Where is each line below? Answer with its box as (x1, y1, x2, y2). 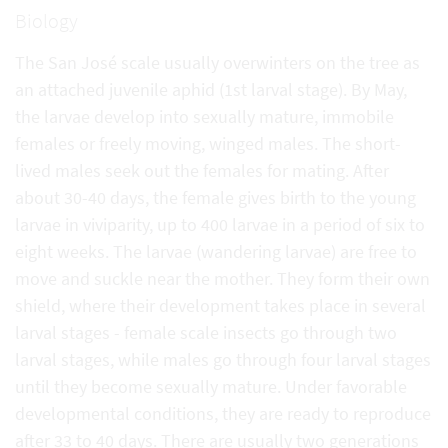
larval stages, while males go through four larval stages (15, 347, 431, 371)
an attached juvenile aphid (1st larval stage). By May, (15, 77, 407, 101)
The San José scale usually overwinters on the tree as (15, 50, 420, 74)
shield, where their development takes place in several (15, 293, 426, 317)
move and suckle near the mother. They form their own (15, 266, 430, 290)
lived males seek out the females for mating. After (15, 158, 389, 182)
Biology (15, 7, 78, 33)
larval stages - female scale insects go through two (15, 320, 397, 344)
